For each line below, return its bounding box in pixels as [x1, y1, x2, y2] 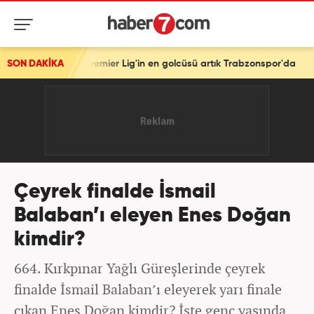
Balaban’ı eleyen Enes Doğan [14, 206, 291, 226]
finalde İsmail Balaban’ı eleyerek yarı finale [14, 280, 282, 299]
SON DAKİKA [7, 59, 64, 69]
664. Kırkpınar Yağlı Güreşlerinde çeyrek [14, 259, 265, 278]
